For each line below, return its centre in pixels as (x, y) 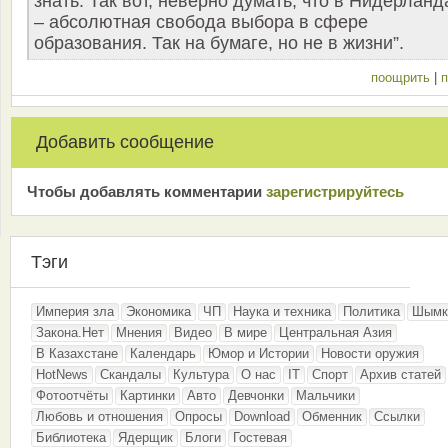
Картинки (147, 396)
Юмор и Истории (258, 354)
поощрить (402, 78)
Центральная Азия (335, 333)
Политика (371, 312)
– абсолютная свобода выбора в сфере (201, 22)
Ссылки (397, 417)
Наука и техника (282, 312)
